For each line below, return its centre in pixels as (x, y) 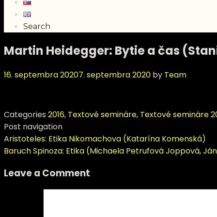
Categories (26, 114)
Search (37, 26)
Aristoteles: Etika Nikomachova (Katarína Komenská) (105, 139)
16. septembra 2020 (41, 75)
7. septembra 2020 (115, 75)
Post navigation (33, 126)
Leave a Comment (47, 173)
